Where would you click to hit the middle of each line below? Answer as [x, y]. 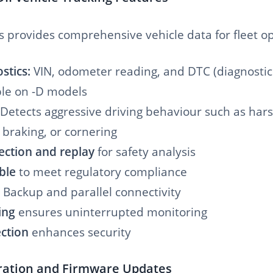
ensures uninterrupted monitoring [111, 212]
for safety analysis [145, 152]
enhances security [80, 232]
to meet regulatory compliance [101, 172]
